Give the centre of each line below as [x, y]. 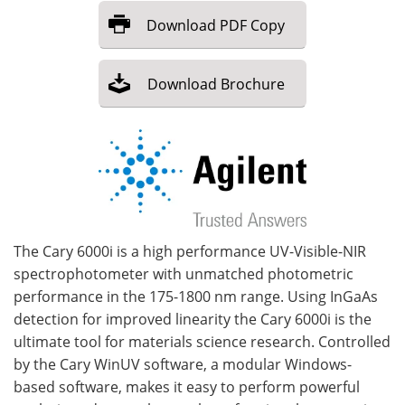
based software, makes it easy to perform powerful [187, 387]
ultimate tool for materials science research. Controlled [202, 342]
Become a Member [101, 35]
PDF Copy [252, 25]
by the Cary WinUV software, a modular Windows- [183, 365]
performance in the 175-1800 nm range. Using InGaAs [196, 297]
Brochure [252, 84]
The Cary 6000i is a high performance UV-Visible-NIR [190, 252]
